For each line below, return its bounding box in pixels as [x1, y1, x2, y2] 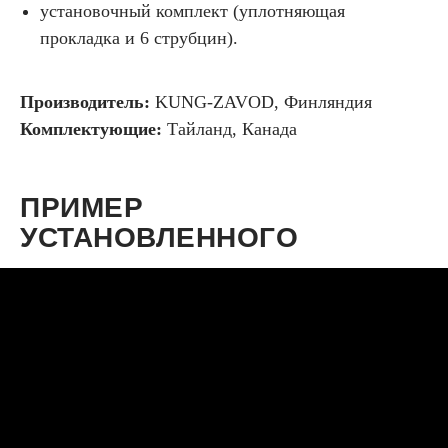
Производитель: [20, 91, 155, 112]
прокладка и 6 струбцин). [40, 27, 238, 48]
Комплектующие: [20, 118, 167, 139]
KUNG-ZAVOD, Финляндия [155, 91, 372, 112]
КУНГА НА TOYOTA [20, 251, 286, 283]
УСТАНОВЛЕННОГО [20, 221, 298, 253]
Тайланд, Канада [167, 118, 297, 139]
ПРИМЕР [20, 191, 143, 223]
